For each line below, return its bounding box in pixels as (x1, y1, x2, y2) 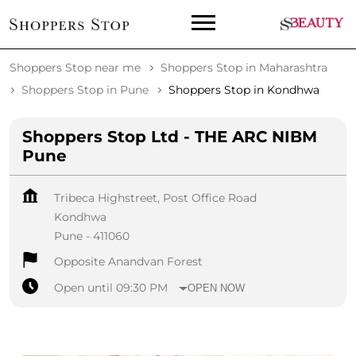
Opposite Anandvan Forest (54, 254, 203, 269)
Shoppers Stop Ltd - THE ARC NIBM (22, 127, 317, 147)
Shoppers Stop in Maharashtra (161, 60, 327, 75)
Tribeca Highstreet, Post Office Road (54, 191, 257, 206)
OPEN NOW (188, 281, 246, 294)
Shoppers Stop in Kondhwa (168, 83, 319, 98)
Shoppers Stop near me (10, 60, 141, 75)
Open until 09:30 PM (54, 281, 168, 296)
